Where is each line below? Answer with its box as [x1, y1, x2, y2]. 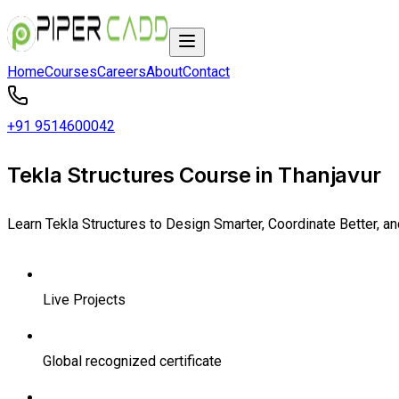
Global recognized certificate [43, 352, 222, 370]
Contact [183, 63, 230, 80]
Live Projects [43, 290, 126, 308]
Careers [97, 63, 146, 80]
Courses [45, 63, 97, 80]
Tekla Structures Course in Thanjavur [7, 161, 382, 188]
